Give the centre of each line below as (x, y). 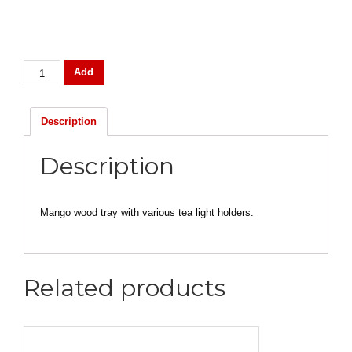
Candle (40, 67)
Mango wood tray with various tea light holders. (147, 213)
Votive (38, 84)
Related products (125, 288)
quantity (42, 119)
